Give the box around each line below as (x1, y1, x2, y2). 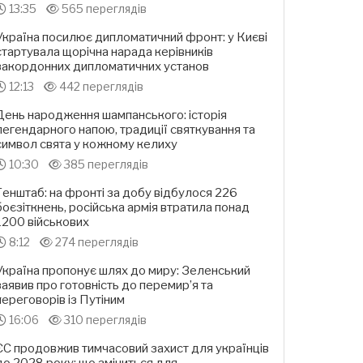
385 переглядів (62, 157, 148, 172)
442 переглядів (57, 79, 143, 94)
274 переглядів (53, 235, 139, 250)
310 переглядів (62, 313, 147, 327)
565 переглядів (59, 2, 147, 16)
